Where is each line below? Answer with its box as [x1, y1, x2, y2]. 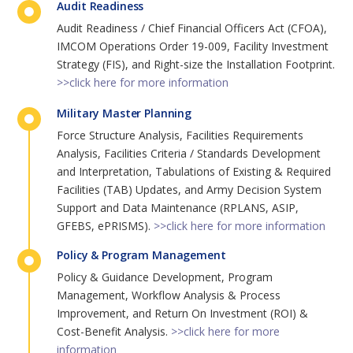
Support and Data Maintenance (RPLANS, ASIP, [57, 199, 299, 215]
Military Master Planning [57, 105, 192, 121]
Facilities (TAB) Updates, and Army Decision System [57, 181, 322, 197]
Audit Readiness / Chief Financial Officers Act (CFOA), [57, 20, 328, 35]
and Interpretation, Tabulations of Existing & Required [57, 163, 332, 179]
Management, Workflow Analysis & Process [57, 288, 281, 303]
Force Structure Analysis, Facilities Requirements [57, 127, 304, 143]
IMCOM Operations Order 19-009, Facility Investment [57, 38, 329, 54]
